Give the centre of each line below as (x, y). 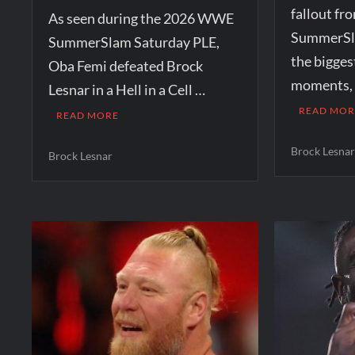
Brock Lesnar (81, 155)
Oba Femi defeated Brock (126, 65)
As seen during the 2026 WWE (141, 18)
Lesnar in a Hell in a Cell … (127, 89)
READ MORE (88, 115)
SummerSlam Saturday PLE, (134, 42)
